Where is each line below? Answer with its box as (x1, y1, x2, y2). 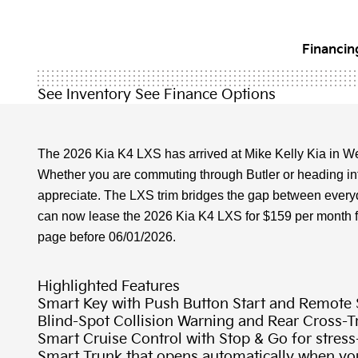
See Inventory (38, 86, 131, 104)
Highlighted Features (38, 278, 180, 296)
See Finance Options (135, 86, 276, 104)
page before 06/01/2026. (38, 230, 176, 245)
